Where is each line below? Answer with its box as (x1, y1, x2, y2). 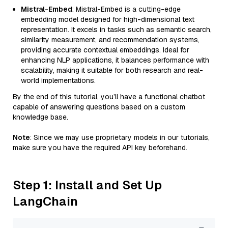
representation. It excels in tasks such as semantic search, (21, 25, 212, 34)
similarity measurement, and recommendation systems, (21, 35, 199, 44)
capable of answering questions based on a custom (13, 102, 185, 111)
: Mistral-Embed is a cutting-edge (72, 5, 181, 14)
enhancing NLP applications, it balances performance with (21, 55, 209, 65)
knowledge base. (13, 112, 68, 122)
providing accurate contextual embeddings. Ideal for (21, 45, 189, 54)
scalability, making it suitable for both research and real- (21, 66, 203, 75)
